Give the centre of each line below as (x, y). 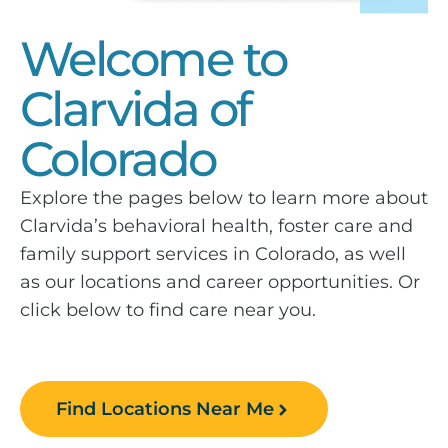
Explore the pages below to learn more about (224, 197)
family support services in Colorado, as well (213, 253)
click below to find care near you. (168, 309)
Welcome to (153, 58)
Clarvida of (135, 108)
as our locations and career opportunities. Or (220, 281)
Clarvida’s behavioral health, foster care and (216, 225)
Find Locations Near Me (165, 408)
